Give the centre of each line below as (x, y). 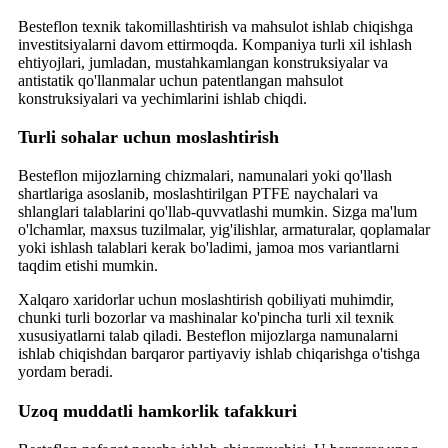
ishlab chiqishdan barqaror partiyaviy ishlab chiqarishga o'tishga (219, 354)
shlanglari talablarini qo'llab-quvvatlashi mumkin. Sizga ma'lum (217, 212)
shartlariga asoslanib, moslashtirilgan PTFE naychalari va (198, 194)
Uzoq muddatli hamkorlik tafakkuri (157, 410)
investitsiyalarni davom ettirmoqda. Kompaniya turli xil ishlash (215, 44)
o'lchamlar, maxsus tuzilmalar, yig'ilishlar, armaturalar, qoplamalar (224, 230)
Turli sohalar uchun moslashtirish (148, 137)
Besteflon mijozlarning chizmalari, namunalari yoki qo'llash (205, 176)
